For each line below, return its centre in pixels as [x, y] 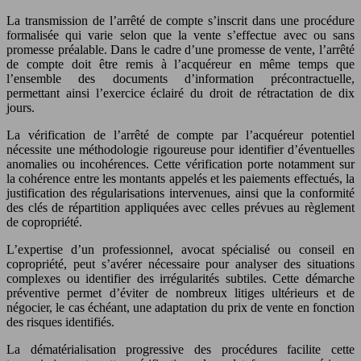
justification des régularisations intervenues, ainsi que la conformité [180, 193]
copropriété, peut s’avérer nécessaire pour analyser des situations [180, 263]
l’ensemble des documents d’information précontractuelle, [180, 78]
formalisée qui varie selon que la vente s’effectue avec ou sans [180, 35]
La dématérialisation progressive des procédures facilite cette [180, 349]
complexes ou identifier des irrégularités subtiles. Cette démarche [180, 278]
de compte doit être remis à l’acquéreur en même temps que [180, 64]
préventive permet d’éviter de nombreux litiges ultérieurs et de [180, 293]
